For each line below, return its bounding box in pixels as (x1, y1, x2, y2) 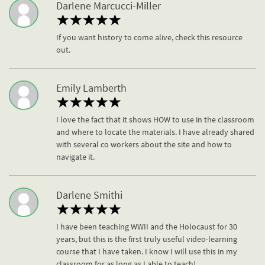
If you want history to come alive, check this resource (56, 32, 243, 43)
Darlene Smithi (56, 188, 122, 202)
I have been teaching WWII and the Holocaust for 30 (56, 221, 237, 232)
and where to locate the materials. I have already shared (56, 127, 254, 138)
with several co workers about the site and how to (56, 139, 232, 150)
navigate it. (56, 151, 95, 163)
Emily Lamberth (56, 81, 127, 95)
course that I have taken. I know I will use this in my (56, 246, 237, 257)
